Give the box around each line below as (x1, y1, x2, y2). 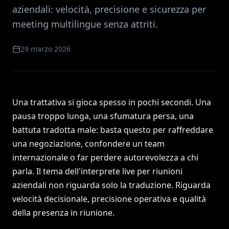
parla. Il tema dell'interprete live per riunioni (12, 166, 182, 177)
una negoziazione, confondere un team (12, 138, 165, 149)
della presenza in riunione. (12, 207, 114, 218)
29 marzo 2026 (20, 44, 71, 54)
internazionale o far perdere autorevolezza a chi (12, 152, 198, 163)
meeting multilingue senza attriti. (12, 18, 158, 30)
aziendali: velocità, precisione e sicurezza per (12, 3, 206, 15)
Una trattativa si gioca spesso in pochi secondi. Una (12, 97, 211, 108)
